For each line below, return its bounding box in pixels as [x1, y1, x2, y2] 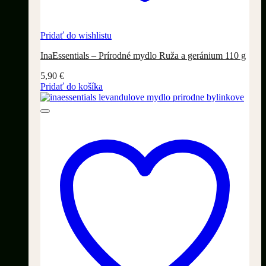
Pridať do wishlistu [40, 30, 112, 41]
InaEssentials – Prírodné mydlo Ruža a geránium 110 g [40, 50, 246, 61]
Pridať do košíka [40, 81, 103, 92]
